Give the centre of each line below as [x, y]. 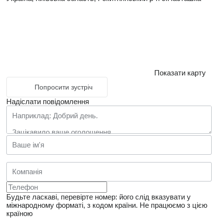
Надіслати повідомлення [48, 101]
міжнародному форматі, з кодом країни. [72, 205]
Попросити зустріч [64, 87]
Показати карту [180, 73]
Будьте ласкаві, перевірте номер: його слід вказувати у [99, 197]
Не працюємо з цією [173, 205]
